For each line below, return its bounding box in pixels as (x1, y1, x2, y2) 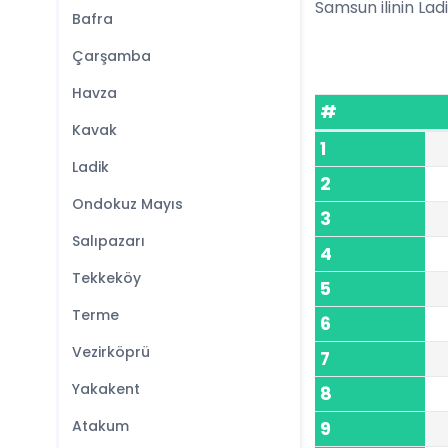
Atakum (72, 416, 129, 436)
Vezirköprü (72, 342, 150, 362)
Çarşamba (72, 46, 151, 66)
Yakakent (72, 379, 140, 399)
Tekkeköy (72, 268, 141, 288)
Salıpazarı (72, 231, 145, 251)
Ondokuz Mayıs (72, 194, 183, 214)
